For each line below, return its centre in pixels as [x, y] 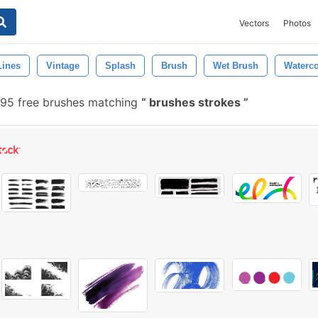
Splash [120, 66]
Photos [297, 23]
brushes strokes [195, 102]
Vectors [254, 23]
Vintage [63, 66]
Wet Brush [236, 66]
